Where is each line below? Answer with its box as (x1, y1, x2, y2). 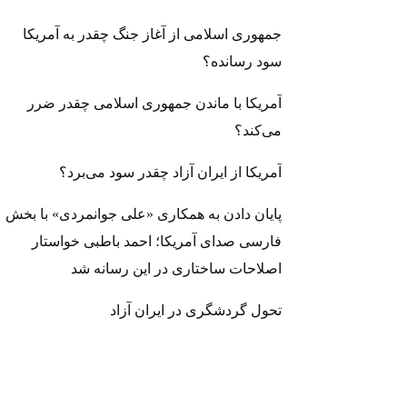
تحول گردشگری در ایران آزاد (110, 303, 282, 319)
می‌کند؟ (234, 123, 282, 139)
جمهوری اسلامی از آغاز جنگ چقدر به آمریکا (23, 26, 282, 43)
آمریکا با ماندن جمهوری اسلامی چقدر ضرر (27, 95, 282, 112)
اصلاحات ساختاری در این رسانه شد (71, 261, 282, 277)
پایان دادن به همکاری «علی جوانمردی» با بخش (5, 206, 282, 223)
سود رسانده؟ (203, 54, 282, 70)
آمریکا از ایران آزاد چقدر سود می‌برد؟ (59, 164, 282, 181)
